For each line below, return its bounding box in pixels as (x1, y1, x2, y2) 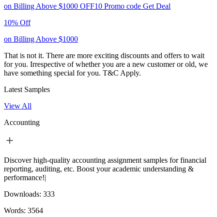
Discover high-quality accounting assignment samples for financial (4, 155, 206, 164)
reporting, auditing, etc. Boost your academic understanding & (4, 164, 194, 173)
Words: (4, 206, 28, 215)
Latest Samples (4, 85, 50, 93)
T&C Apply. (103, 68, 141, 77)
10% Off (4, 18, 31, 27)
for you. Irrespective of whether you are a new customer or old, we (4, 60, 208, 68)
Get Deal (143, 1, 170, 10)
